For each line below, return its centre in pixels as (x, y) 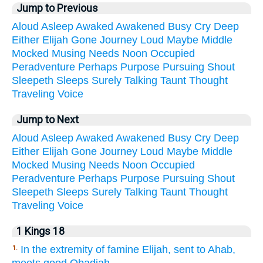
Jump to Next (48, 120)
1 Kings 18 (41, 232)
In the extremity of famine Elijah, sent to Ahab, (128, 250)
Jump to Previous (57, 9)
